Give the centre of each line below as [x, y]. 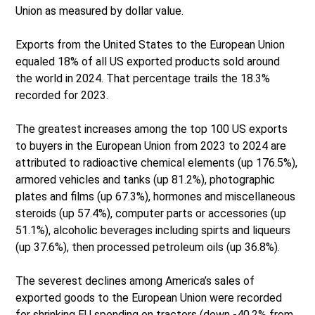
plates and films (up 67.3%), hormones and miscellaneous [156, 197]
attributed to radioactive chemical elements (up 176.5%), [157, 163]
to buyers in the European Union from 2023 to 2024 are [151, 146]
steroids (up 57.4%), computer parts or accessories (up [151, 214]
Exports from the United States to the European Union [150, 45]
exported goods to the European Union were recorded [149, 298]
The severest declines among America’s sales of [135, 281]
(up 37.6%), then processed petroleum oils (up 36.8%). [148, 247]
